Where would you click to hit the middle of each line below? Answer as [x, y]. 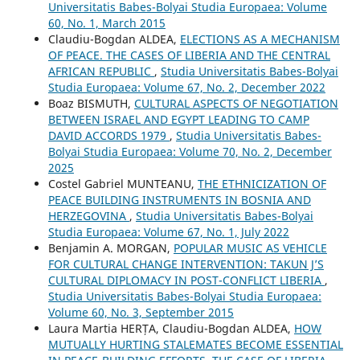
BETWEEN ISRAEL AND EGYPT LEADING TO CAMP [178, 119]
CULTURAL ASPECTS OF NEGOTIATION [236, 103]
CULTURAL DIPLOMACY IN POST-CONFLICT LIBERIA [186, 280]
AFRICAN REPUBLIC [101, 71]
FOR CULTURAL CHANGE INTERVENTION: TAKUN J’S [186, 264]
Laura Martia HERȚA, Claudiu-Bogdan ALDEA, [171, 328]
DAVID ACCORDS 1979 [108, 135]
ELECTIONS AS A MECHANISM [260, 39]
